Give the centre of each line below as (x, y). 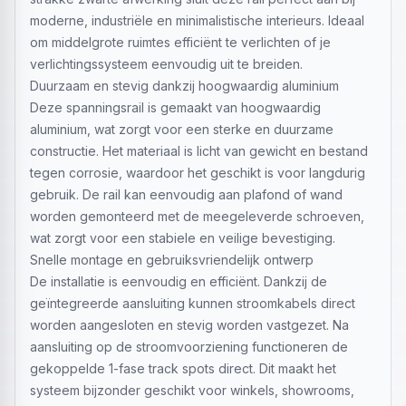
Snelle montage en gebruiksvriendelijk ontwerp (172, 260)
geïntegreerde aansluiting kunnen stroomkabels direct (193, 303)
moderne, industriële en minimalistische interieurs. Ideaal (197, 20)
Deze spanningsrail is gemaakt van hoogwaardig (175, 107)
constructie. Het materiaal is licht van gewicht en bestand (199, 151)
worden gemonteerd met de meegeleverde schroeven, (197, 216)
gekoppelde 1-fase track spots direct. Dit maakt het (183, 368)
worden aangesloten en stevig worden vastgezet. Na (189, 325)
